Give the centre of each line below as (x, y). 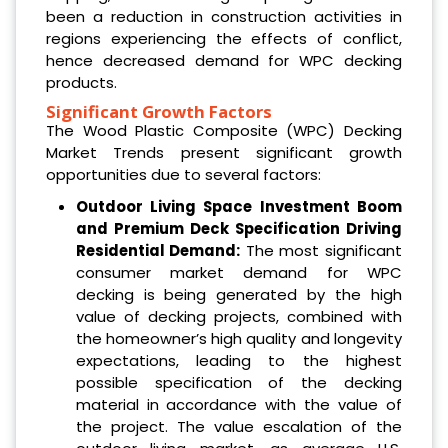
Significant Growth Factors (159, 112)
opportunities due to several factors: (183, 175)
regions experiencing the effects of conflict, (224, 39)
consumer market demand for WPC (238, 273)
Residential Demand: (158, 251)
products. (81, 83)
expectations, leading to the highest (238, 361)
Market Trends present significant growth (224, 153)
